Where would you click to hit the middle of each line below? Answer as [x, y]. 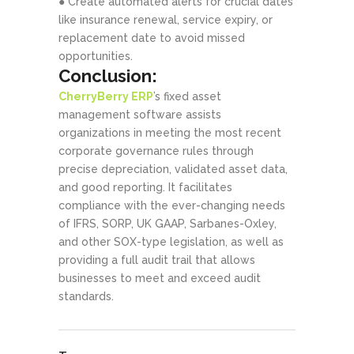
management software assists [140, 114]
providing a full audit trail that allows [157, 260]
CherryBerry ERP [106, 96]
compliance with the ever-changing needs [172, 205]
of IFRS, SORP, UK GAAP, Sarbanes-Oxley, [168, 223]
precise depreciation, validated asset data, [173, 169]
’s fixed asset [187, 96]
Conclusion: [108, 75]
